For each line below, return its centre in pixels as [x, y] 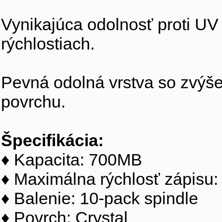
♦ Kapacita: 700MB [72, 160]
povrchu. [33, 102]
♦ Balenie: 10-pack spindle [100, 198]
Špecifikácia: [52, 140]
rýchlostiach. [48, 44]
